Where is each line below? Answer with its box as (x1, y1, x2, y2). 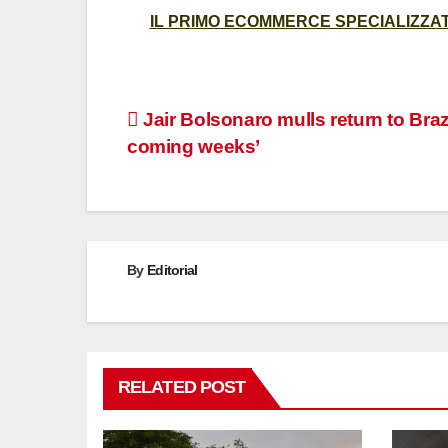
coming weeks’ (127, 136, 261, 158)
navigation (126, 149, 273, 186)
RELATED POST (118, 376, 246, 397)
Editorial (146, 262, 198, 279)
